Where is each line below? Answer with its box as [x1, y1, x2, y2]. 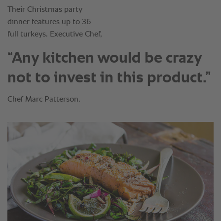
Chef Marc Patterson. [7, 96, 80, 104]
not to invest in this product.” [7, 70, 211, 86]
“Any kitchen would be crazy [7, 50, 202, 67]
